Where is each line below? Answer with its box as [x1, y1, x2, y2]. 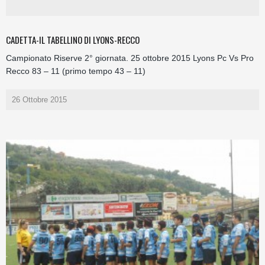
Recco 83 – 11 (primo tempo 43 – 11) [6, 66, 146, 76]
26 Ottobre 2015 [12, 95, 67, 105]
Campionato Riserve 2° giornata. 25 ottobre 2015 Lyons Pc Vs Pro [6, 53, 254, 63]
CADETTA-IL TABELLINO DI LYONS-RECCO [6, 33, 140, 47]
